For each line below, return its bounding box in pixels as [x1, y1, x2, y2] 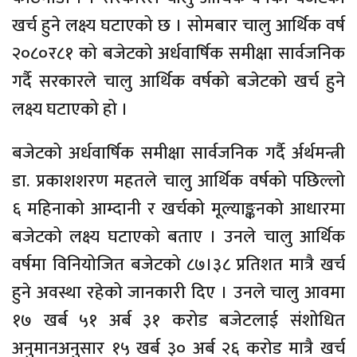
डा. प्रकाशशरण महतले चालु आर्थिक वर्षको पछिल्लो [12, 167, 345, 197]
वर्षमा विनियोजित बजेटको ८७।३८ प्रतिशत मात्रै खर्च [12, 250, 345, 280]
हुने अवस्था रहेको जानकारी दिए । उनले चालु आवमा [12, 278, 345, 308]
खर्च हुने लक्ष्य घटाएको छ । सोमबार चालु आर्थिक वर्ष [12, 11, 345, 41]
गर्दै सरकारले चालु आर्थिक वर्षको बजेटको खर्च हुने [12, 67, 345, 97]
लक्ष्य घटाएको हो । [12, 95, 128, 125]
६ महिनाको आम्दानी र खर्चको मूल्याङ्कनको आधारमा [12, 194, 345, 225]
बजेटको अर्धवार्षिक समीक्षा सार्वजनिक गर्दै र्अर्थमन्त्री [12, 139, 345, 169]
